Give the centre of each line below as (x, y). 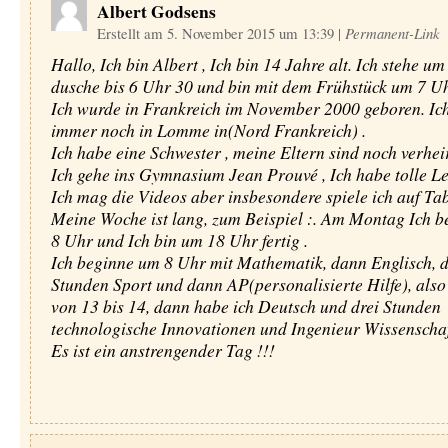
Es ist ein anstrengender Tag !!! (162, 350)
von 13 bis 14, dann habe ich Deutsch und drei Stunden (245, 306)
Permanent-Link (392, 33)
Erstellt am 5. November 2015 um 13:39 (217, 33)
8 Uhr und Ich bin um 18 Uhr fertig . (179, 240)
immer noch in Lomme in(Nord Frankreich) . (208, 130)
